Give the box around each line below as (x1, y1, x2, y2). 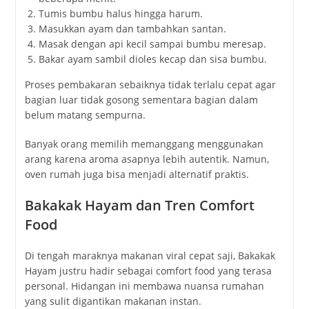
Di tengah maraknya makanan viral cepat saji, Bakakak (24, 248, 275, 262)
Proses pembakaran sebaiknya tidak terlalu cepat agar (24, 77, 276, 91)
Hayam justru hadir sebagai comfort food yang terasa (24, 263, 272, 277)
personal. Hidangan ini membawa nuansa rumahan (24, 279, 264, 292)
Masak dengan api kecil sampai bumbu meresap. (38, 37, 266, 50)
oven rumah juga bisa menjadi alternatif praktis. (24, 167, 249, 181)
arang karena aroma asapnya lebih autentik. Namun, (24, 152, 269, 166)
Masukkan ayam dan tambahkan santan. (38, 21, 226, 35)
